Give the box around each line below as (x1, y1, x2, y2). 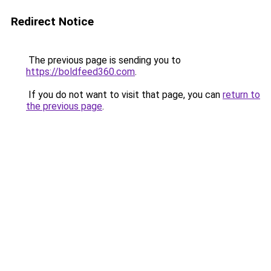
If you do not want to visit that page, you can (26, 89, 223, 100)
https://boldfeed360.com (26, 66, 135, 77)
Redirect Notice (11, 15, 94, 28)
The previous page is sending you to (26, 54, 181, 66)
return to (223, 89, 260, 100)
